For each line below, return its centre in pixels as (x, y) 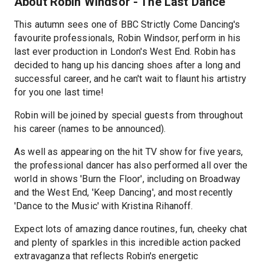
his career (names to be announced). (90, 128)
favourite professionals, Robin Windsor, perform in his (128, 38)
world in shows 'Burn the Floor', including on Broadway (128, 179)
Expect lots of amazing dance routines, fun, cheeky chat (131, 229)
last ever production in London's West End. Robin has (125, 51)
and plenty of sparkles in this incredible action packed (128, 242)
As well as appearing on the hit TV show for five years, (129, 151)
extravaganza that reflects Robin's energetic (106, 256)
